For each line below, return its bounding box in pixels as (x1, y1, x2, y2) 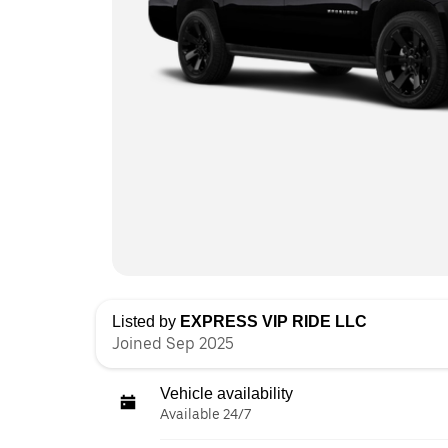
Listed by (112, 313, 180, 330)
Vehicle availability (160, 385, 293, 402)
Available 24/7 (160, 406, 251, 422)
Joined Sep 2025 (112, 334, 234, 353)
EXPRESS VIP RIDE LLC (180, 313, 367, 330)
